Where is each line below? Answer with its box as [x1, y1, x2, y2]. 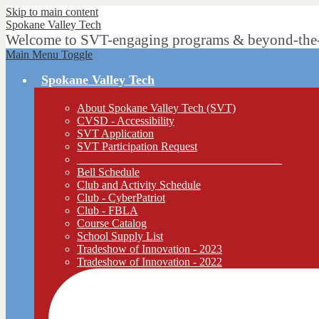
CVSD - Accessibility [77, 115, 174, 127]
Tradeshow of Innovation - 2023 [77, 243, 222, 255]
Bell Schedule [77, 166, 140, 178]
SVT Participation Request [77, 140, 197, 152]
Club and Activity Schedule [77, 179, 201, 191]
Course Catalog [77, 217, 147, 229]
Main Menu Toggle [6, 48, 93, 61]
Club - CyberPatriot [77, 192, 165, 204]
